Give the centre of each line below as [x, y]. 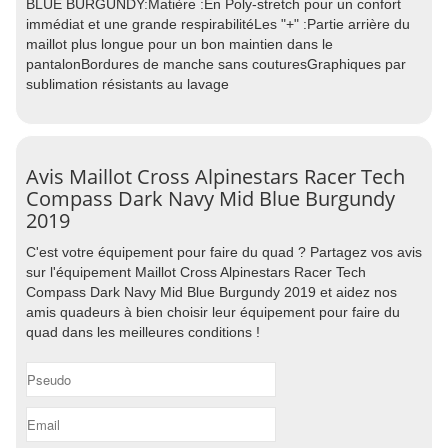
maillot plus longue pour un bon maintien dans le [179, 44]
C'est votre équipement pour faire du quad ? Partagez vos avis [224, 252]
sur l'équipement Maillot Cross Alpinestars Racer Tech [196, 272]
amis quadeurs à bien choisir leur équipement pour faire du [213, 312]
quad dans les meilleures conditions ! [143, 332]
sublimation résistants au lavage [127, 84]
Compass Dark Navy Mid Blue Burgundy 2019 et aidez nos [211, 292]
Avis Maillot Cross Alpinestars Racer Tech [215, 176]
